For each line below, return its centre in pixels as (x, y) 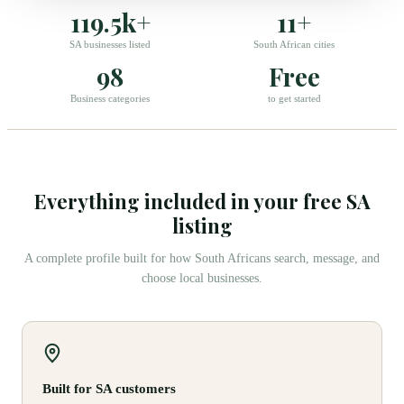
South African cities (294, 45)
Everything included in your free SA (202, 202)
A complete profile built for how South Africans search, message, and (202, 259)
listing (202, 226)
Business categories (110, 99)
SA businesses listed (110, 45)
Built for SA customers (109, 389)
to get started (294, 99)
